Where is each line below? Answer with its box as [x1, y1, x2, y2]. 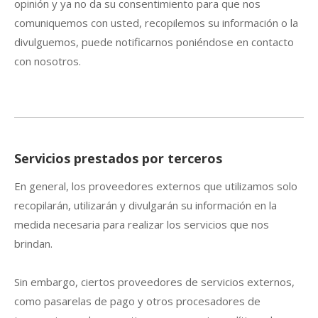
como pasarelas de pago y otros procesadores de [14, 293, 261, 308]
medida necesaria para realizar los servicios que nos [14, 216, 269, 231]
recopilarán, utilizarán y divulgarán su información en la [14, 197, 277, 212]
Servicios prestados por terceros [14, 149, 222, 167]
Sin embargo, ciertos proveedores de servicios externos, [14, 274, 295, 289]
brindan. [14, 236, 53, 251]
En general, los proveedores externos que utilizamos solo [14, 178, 297, 193]
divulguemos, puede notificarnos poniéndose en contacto [14, 34, 294, 49]
